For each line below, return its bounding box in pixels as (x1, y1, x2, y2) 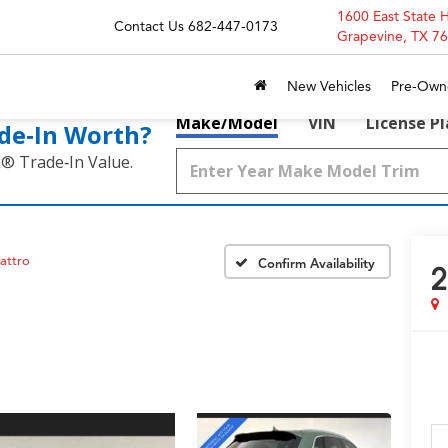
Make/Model (176, 112, 278, 134)
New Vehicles (287, 78, 371, 95)
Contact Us (114, 18, 184, 35)
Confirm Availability (258, 255, 375, 272)
